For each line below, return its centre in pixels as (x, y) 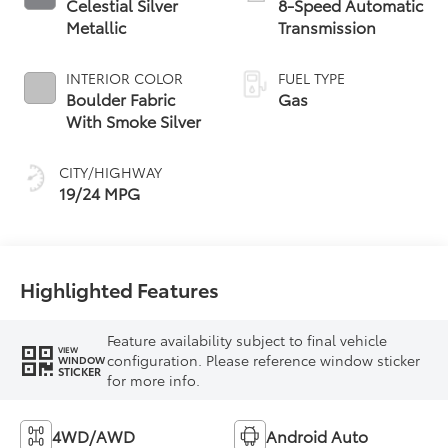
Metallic (96, 27)
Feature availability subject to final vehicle (247, 340)
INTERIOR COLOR (125, 78)
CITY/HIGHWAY (111, 172)
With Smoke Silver (134, 121)
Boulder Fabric (121, 99)
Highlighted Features (120, 289)
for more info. (154, 380)
